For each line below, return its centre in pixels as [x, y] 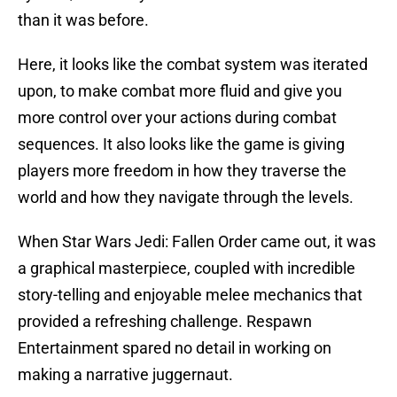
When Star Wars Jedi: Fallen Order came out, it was [197, 242]
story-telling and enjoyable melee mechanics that [190, 295]
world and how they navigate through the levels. [186, 198]
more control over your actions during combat [177, 118]
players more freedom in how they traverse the [182, 171]
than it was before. [83, 20]
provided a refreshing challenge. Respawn [165, 322]
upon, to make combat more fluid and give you [180, 91]
